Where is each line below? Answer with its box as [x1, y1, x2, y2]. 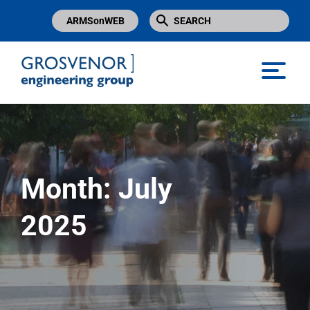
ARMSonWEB [66, 15, 125, 26]
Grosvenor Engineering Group [21, 93, 163, 107]
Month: [21, 172, 118, 206]
